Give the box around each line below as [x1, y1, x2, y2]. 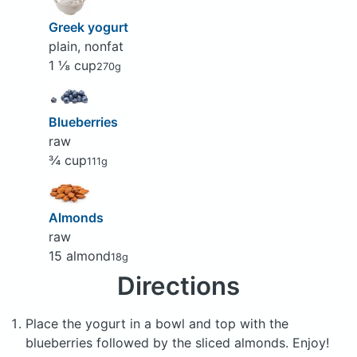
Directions [117, 270, 240, 301]
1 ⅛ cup [48, 57, 96, 73]
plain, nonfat [48, 37, 124, 54]
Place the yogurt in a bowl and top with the [25, 315, 288, 331]
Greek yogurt [48, 18, 128, 35]
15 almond [48, 247, 111, 264]
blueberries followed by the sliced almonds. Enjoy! [25, 334, 329, 351]
